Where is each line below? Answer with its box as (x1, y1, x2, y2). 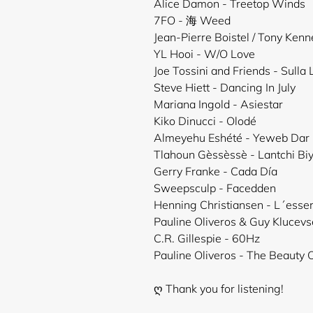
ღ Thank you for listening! (154, 282, 284, 296)
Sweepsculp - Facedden (154, 181, 277, 195)
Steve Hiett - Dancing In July (154, 80, 296, 94)
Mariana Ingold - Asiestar (154, 97, 284, 111)
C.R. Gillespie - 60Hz (154, 231, 261, 245)
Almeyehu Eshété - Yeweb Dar (154, 131, 310, 145)
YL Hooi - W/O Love (154, 47, 256, 61)
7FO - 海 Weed (154, 13, 231, 27)
